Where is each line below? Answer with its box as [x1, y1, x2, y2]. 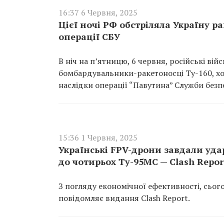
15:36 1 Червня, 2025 [58, 132, 137, 143]
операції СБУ [58, 30, 120, 42]
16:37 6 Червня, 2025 [58, 7, 137, 18]
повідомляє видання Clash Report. [58, 192, 191, 203]
